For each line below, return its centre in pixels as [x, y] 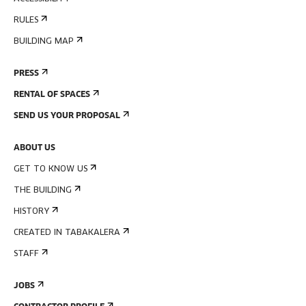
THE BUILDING [43, 191]
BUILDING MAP [44, 42]
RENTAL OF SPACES [52, 95]
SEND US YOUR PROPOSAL [67, 116]
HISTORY [31, 212]
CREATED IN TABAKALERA [67, 233]
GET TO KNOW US [51, 169]
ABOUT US [34, 148]
